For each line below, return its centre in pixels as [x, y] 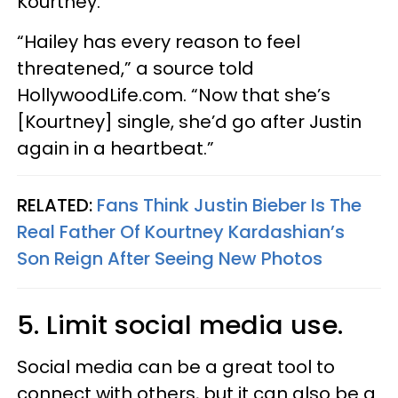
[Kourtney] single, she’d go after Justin [189, 121]
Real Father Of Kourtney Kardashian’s [181, 231]
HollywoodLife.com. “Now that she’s [174, 95]
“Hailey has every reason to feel [159, 41]
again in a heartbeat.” [115, 148]
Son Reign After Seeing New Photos [170, 258]
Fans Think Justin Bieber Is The [229, 205]
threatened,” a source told [135, 68]
